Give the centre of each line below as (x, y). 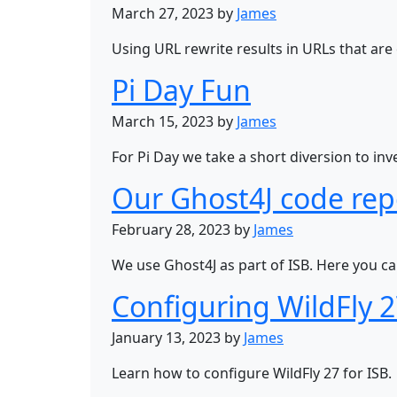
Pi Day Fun (181, 90)
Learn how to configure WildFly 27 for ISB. (252, 373)
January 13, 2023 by (178, 338)
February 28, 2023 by (183, 230)
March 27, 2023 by (174, 13)
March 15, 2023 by (174, 121)
